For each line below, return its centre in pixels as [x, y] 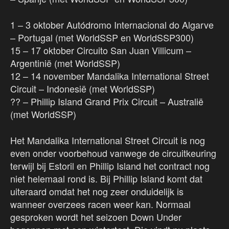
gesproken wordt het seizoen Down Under [96, 217]
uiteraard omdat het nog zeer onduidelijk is [97, 191]
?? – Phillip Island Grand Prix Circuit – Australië [107, 101]
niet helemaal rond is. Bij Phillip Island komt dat [106, 179]
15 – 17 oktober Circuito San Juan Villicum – [101, 50]
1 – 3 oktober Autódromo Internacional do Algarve [112, 25]
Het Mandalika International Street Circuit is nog [108, 140]
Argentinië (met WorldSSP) [65, 63]
